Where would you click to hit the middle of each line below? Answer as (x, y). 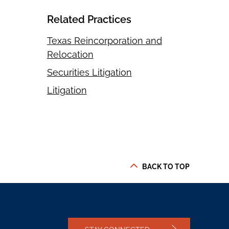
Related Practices (89, 20)
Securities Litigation (89, 73)
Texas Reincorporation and (104, 41)
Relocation (70, 55)
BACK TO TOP (166, 167)
